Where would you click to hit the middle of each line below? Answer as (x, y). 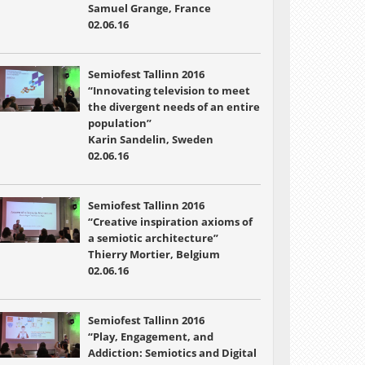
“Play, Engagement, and (150, 336)
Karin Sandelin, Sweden (150, 139)
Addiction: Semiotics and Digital (172, 353)
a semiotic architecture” (153, 238)
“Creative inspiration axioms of (170, 222)
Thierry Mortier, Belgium (154, 254)
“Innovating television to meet (169, 90)
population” (119, 123)
